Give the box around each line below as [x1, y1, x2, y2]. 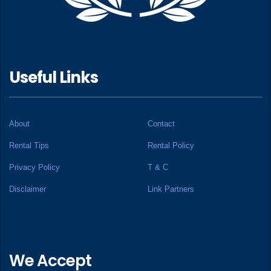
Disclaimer [9, 184, 46, 194]
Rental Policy [148, 140, 194, 150]
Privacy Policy [9, 162, 60, 172]
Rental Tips [9, 140, 49, 150]
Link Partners [148, 184, 194, 194]
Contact [148, 119, 175, 128]
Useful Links [9, 66, 98, 88]
